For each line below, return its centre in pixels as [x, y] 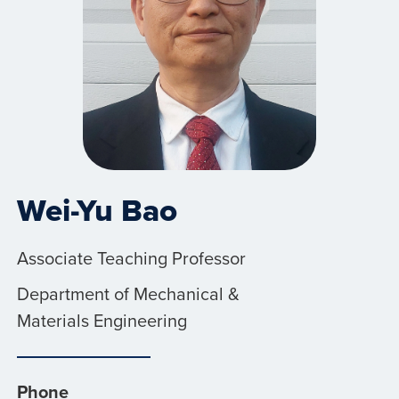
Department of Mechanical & [128, 293]
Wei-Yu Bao [97, 209]
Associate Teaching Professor [131, 257]
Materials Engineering [102, 320]
